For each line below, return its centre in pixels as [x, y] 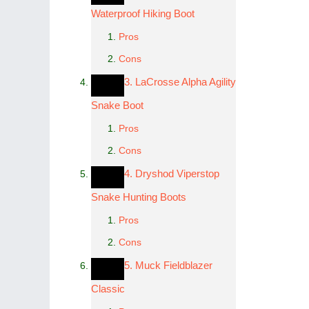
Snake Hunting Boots [139, 197]
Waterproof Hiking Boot [143, 13]
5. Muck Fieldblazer [168, 265]
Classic [108, 289]
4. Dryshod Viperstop [172, 173]
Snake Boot [117, 105]
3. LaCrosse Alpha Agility [180, 82]
